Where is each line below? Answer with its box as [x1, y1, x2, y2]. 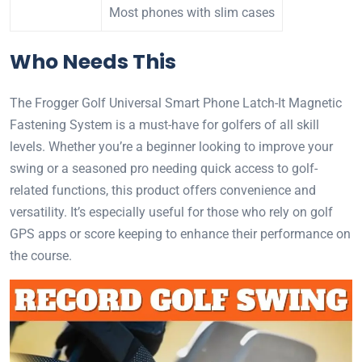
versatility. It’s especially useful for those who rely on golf [10, 204, 333, 220]
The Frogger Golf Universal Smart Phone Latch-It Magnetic [10, 95, 342, 111]
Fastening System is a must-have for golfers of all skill [10, 117, 319, 133]
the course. [10, 248, 72, 263]
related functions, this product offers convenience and [10, 183, 316, 198]
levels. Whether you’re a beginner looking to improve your [10, 139, 333, 154]
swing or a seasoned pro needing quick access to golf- [10, 161, 318, 176]
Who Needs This [10, 48, 176, 76]
